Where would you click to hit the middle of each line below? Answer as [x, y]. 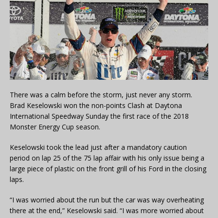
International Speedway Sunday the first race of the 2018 [99, 116]
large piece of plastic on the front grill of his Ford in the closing [108, 169]
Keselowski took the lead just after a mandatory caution [98, 147]
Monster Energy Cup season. [55, 127]
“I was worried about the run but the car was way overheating [107, 200]
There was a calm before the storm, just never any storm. [101, 95]
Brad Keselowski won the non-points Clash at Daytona [96, 106]
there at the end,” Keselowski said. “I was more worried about [107, 211]
